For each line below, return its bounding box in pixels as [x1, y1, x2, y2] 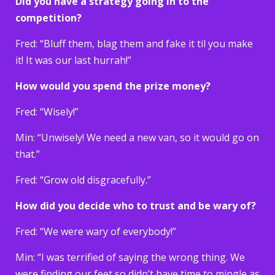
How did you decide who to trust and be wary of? [15, 198, 256, 212]
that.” [15, 147, 40, 161]
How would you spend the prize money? [15, 79, 211, 93]
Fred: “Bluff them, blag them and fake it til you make [15, 36, 253, 50]
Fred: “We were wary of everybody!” [15, 224, 176, 238]
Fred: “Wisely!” [15, 104, 79, 118]
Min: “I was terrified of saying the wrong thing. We [15, 250, 245, 264]
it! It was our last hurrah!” [15, 53, 131, 67]
